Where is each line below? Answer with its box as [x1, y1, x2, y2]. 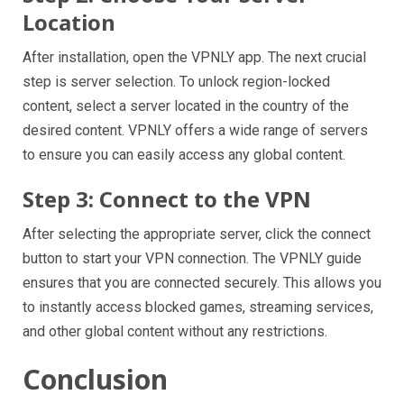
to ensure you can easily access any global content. [23, 145, 345, 163]
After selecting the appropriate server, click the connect [23, 225, 371, 243]
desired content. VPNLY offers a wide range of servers [23, 121, 368, 139]
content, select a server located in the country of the [23, 96, 349, 115]
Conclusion [23, 360, 168, 398]
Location [23, 6, 115, 37]
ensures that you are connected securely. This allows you [23, 273, 381, 291]
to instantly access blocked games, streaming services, [23, 298, 373, 316]
